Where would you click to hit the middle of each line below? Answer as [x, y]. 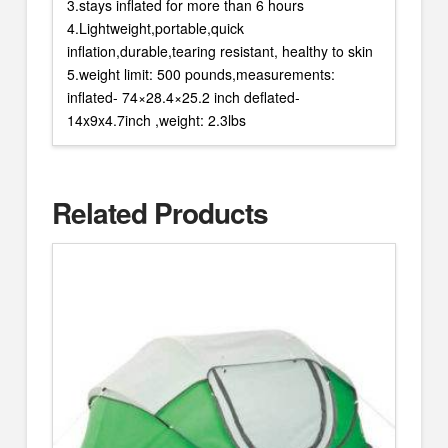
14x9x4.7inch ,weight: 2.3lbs [156, 119]
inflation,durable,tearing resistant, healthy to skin [219, 50]
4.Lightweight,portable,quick [155, 27]
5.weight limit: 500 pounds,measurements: [200, 73]
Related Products [160, 213]
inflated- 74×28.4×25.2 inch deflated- [183, 96]
